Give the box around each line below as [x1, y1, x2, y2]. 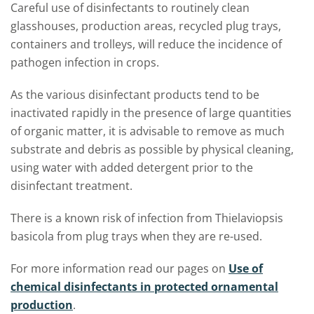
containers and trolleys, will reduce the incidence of [11, 36, 282, 52]
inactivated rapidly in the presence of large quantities [11, 105, 292, 121]
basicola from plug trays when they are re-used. [11, 228, 262, 244]
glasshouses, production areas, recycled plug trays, [11, 18, 281, 34]
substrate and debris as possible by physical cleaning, [11, 142, 294, 157]
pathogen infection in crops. [11, 55, 159, 70]
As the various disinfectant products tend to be [11, 87, 259, 102]
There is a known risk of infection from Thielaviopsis [11, 210, 283, 226]
